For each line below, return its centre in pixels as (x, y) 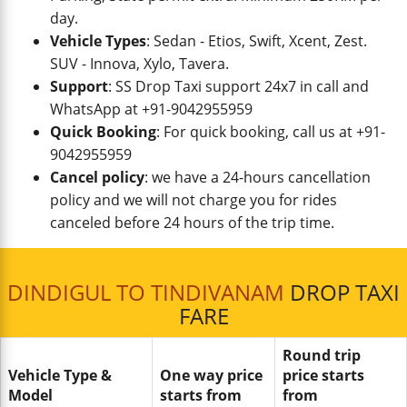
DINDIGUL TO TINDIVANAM (146, 292)
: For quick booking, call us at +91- (271, 132)
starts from (201, 395)
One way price (211, 375)
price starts (323, 375)
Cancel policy (97, 177)
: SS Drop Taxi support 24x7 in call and (238, 86)
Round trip (322, 355)
